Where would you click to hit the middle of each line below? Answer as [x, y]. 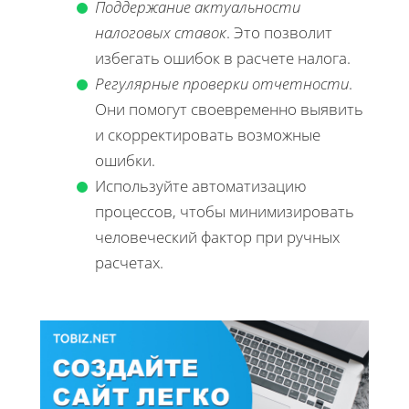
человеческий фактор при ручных [217, 236]
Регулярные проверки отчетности [222, 83]
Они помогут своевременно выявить [229, 109]
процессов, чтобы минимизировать [225, 211]
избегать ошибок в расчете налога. [223, 58]
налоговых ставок [161, 32]
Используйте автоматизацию [201, 185]
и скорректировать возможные [208, 134]
